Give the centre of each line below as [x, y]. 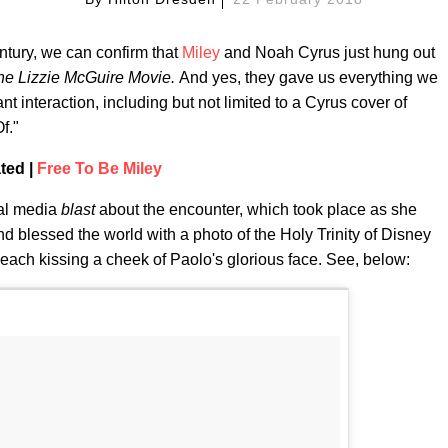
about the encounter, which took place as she [258, 209]
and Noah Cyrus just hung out [327, 52]
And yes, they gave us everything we [308, 77]
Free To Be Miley [99, 168]
